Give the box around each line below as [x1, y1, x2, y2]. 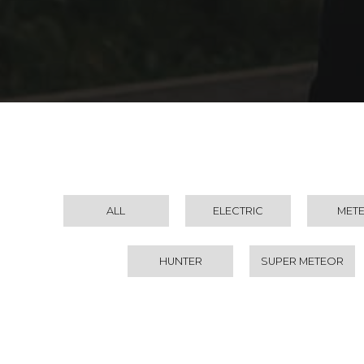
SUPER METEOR [261, 255, 344, 268]
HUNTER [158, 255, 202, 268]
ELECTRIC [212, 205, 263, 218]
